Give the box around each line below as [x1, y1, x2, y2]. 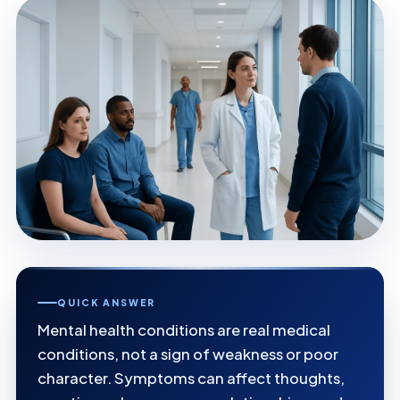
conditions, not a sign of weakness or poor [37, 345, 338, 364]
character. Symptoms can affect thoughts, [37, 369, 345, 388]
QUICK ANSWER [57, 296, 155, 309]
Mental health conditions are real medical [37, 321, 330, 340]
